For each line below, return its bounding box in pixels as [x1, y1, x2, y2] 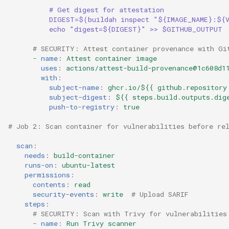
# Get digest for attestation [49, 5, 164, 15]
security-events [33, 190, 94, 199]
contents [33, 180, 65, 190]
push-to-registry [49, 102, 114, 112]
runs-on [25, 161, 53, 170]
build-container [54, 151, 115, 161]
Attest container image [66, 54, 157, 63]
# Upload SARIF [131, 190, 189, 199]
